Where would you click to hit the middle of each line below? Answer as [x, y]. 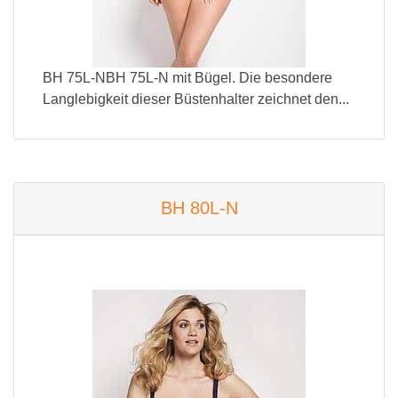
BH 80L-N [199, 208]
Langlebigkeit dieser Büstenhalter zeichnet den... [196, 99]
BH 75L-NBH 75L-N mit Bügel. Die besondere [187, 78]
